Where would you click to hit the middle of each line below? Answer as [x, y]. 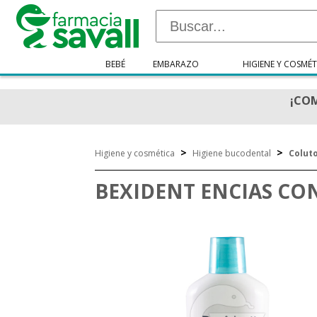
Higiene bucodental [232, 153]
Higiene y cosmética [135, 153]
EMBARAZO [176, 64]
